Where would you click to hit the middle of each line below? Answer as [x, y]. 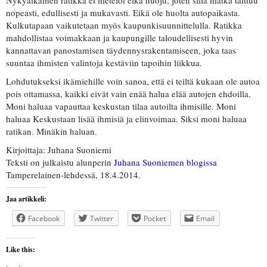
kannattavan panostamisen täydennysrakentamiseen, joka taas [121, 50]
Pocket [155, 219]
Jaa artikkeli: [26, 199]
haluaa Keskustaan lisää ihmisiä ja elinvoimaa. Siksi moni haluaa [126, 119]
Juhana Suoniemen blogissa [165, 162]
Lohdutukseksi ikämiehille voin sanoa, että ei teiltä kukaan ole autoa [133, 81]
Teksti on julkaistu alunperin [60, 162]
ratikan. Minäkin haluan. [52, 131]
